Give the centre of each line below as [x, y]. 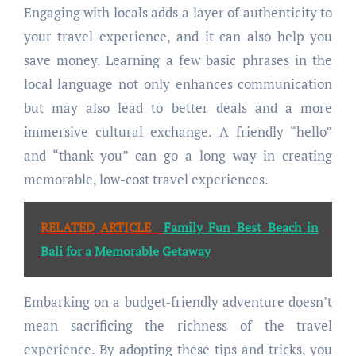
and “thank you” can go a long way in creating [178, 156]
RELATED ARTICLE [96, 228]
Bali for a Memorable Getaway [125, 252]
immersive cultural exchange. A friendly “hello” [178, 132]
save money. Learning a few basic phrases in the [178, 60]
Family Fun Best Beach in [241, 228]
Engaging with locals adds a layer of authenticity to [178, 13]
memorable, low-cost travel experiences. [146, 180]
